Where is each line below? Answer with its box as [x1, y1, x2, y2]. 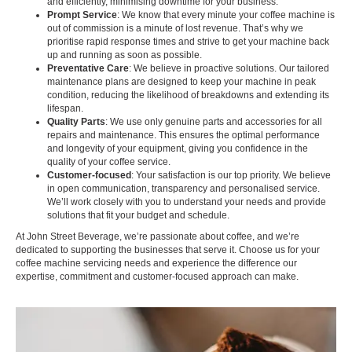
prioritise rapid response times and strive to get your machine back [47, 35, 329, 47]
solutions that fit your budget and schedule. [47, 209, 229, 221]
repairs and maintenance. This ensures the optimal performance [47, 129, 320, 141]
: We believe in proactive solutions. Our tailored [129, 62, 329, 74]
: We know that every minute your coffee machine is [117, 9, 335, 20]
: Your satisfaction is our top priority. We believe [131, 169, 331, 181]
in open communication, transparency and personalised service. [47, 182, 320, 194]
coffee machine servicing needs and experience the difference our [16, 257, 297, 269]
